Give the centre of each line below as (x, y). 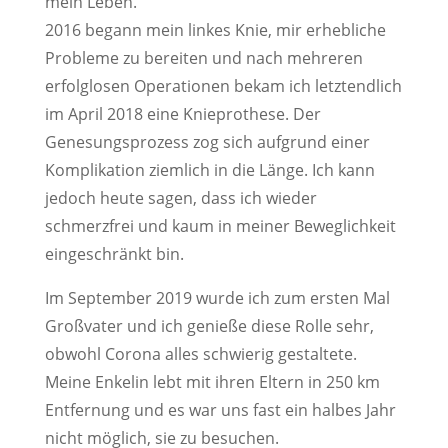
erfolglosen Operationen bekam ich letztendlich (223, 86)
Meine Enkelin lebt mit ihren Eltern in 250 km (212, 382)
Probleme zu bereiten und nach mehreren (203, 58)
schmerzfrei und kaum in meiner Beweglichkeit (220, 226)
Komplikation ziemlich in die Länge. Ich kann (209, 170)
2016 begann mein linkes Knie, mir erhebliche (215, 30)
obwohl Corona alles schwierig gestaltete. (200, 354)
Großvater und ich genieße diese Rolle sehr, (209, 326)
